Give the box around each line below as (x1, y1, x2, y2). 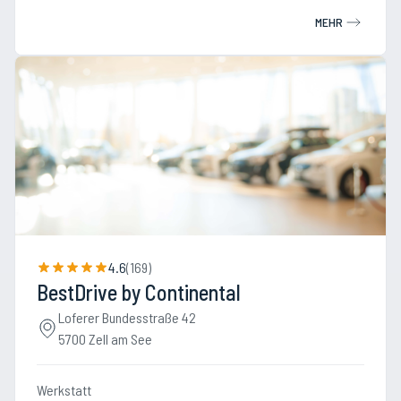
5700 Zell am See (58, 330, 152, 347)
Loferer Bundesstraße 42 (58, 309, 196, 326)
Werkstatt (37, 381, 91, 398)
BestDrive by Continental (37, 279, 241, 305)
